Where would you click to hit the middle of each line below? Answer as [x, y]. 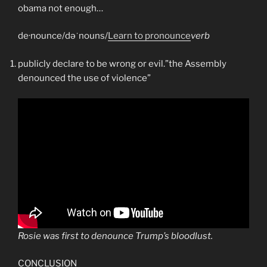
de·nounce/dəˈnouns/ [63, 36]
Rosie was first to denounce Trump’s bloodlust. [115, 236]
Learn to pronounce [149, 36]
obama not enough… [60, 8]
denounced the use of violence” [84, 78]
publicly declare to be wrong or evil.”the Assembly [122, 63]
